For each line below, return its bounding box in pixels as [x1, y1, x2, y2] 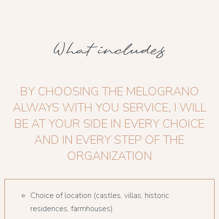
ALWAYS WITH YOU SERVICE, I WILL [12, 99, 206, 115]
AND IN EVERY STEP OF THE [34, 131, 185, 148]
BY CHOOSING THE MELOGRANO [20, 83, 199, 99]
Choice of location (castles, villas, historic [30, 190, 169, 201]
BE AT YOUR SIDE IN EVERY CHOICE [14, 115, 205, 131]
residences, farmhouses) [30, 203, 113, 214]
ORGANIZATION [66, 148, 152, 164]
